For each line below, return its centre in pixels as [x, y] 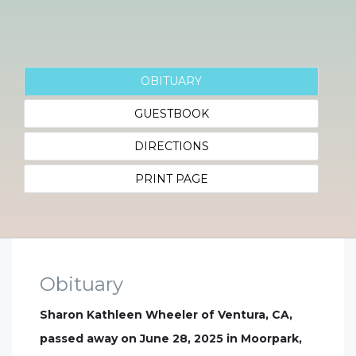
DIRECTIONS [171, 146]
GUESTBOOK [171, 114]
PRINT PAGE [171, 179]
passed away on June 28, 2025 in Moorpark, [171, 339]
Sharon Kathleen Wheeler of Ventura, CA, [166, 315]
